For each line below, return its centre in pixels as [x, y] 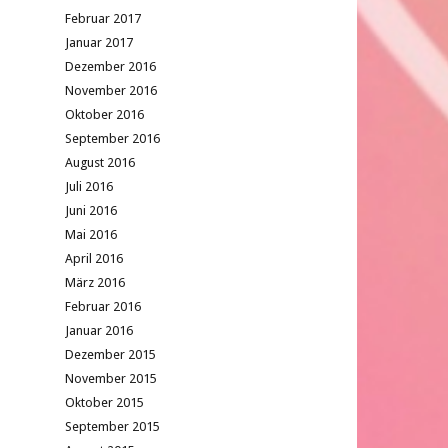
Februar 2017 [103, 18]
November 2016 [111, 90]
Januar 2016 [99, 330]
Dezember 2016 [110, 66]
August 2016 [100, 162]
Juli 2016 [89, 186]
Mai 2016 [91, 234]
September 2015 [112, 426]
